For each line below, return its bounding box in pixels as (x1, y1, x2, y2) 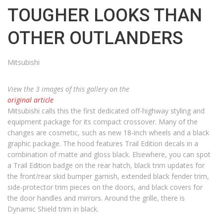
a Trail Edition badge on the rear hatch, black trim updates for (7, 161, 205, 170)
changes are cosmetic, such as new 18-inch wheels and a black (7, 128, 209, 137)
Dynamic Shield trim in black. (7, 204, 101, 214)
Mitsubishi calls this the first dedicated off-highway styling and (7, 106, 205, 115)
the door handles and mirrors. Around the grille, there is (7, 193, 185, 203)
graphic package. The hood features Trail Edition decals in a (7, 139, 198, 148)
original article (7, 95, 54, 105)
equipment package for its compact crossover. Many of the (7, 117, 198, 126)
